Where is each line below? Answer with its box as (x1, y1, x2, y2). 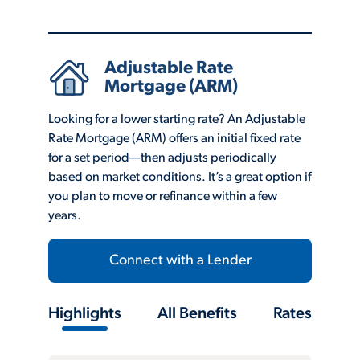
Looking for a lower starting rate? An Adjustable (48, 112, 305, 126)
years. (48, 209, 81, 223)
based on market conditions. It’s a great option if (48, 170, 311, 184)
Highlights (48, 305, 121, 322)
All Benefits (157, 305, 237, 322)
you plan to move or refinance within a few (48, 190, 277, 203)
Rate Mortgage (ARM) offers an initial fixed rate (48, 132, 301, 145)
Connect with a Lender (108, 252, 252, 268)
